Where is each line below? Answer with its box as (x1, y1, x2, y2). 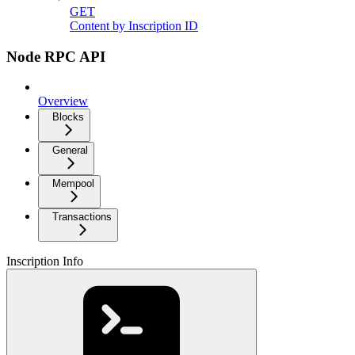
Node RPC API (6, 48, 105, 65)
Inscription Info (6, 254, 83, 269)
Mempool (52, 177, 94, 190)
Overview (38, 94, 88, 109)
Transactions (52, 211, 112, 223)
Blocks (52, 111, 84, 124)
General (52, 144, 88, 157)
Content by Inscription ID (70, 18, 198, 32)
